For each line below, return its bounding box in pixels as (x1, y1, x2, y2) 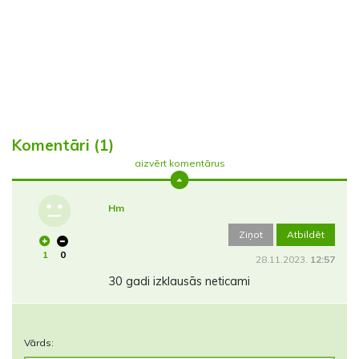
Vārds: (24, 337, 54, 349)
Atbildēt (287, 228, 325, 241)
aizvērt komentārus (134, 157, 225, 170)
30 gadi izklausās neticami (107, 274, 250, 289)
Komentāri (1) (12, 135, 114, 155)
